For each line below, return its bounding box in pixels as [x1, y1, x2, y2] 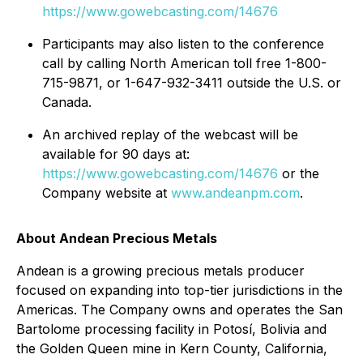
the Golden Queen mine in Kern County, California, [16, 340, 327, 357]
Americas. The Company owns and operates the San [16, 301, 343, 318]
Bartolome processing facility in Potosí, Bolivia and [16, 320, 327, 337]
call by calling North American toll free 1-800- [42, 54, 327, 71]
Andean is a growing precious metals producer [16, 262, 305, 279]
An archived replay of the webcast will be [42, 126, 298, 143]
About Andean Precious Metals [16, 229, 217, 246]
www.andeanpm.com [171, 184, 300, 201]
